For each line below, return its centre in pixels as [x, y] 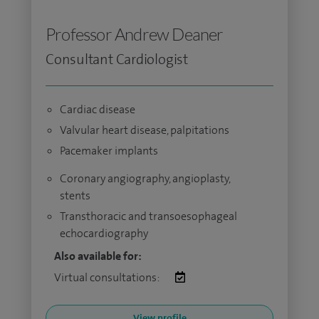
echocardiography [104, 233]
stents [75, 195]
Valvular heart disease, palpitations [145, 130]
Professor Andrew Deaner [135, 34]
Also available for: [98, 256]
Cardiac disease [98, 109]
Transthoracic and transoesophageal [148, 216]
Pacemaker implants [109, 151]
